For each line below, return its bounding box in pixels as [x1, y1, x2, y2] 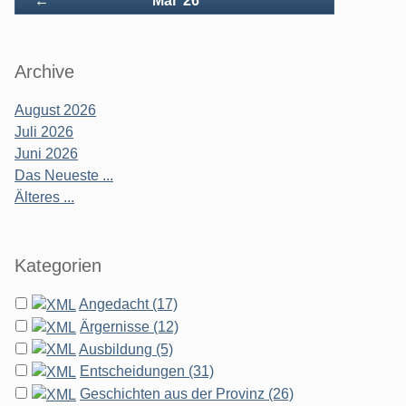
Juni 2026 [14, 146, 78, 161]
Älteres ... [14, 189, 74, 205]
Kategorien [14, 256, 101, 275]
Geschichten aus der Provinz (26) [80, 386, 294, 402]
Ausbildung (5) [79, 341, 173, 357]
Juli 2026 [14, 124, 73, 140]
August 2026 [14, 102, 96, 118]
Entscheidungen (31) [80, 363, 214, 380]
